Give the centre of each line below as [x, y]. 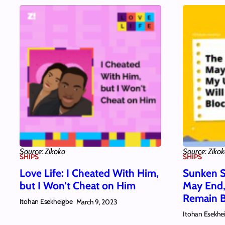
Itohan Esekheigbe [46, 202]
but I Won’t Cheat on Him [77, 186]
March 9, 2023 [97, 202]
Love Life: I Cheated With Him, [89, 173]
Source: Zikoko [42, 151]
